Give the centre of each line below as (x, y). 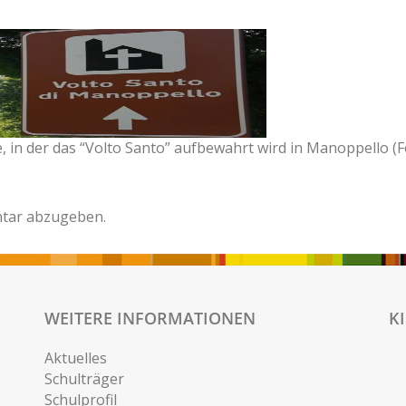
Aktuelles (76, 358)
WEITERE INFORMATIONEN (150, 319)
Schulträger (84, 379)
